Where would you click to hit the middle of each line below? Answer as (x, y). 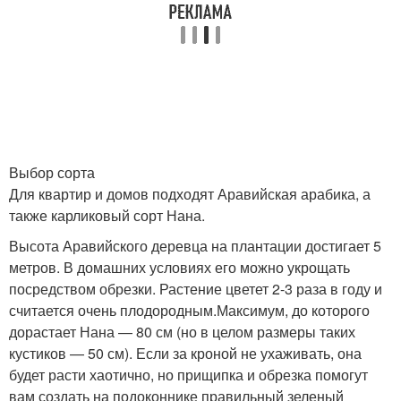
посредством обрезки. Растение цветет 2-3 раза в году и (196, 289)
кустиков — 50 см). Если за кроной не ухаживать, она (185, 353)
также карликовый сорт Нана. (107, 215)
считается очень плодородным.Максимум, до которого (189, 310)
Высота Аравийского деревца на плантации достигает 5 (195, 246)
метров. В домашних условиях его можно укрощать (179, 267)
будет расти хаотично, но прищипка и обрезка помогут (188, 375)
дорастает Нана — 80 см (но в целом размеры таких (182, 332)
